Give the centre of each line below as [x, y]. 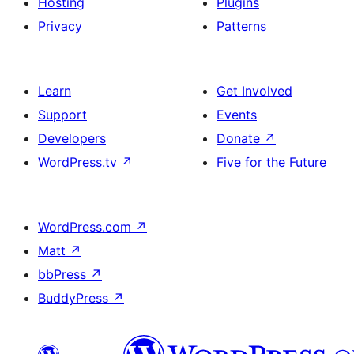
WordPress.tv [79, 162]
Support [62, 115]
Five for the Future [271, 162]
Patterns [241, 26]
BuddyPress [75, 298]
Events [237, 115]
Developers [72, 138]
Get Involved [254, 91]
